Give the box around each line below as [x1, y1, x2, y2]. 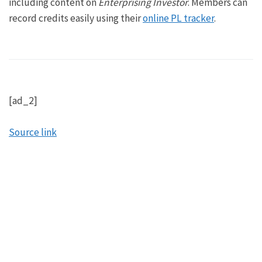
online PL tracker [143, 12, 214, 25]
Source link [9, 125, 57, 139]
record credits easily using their [9, 12, 143, 25]
